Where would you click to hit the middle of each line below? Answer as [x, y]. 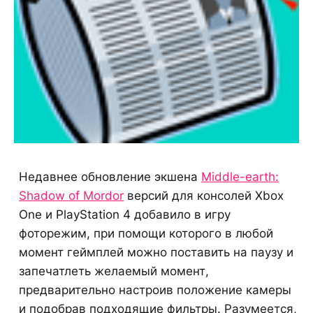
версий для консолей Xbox [204, 195]
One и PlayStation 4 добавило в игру [125, 214]
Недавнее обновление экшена [110, 176]
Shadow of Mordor [71, 195]
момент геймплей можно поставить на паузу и [156, 252]
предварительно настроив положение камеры [155, 290]
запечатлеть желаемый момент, [114, 271]
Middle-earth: [240, 176]
